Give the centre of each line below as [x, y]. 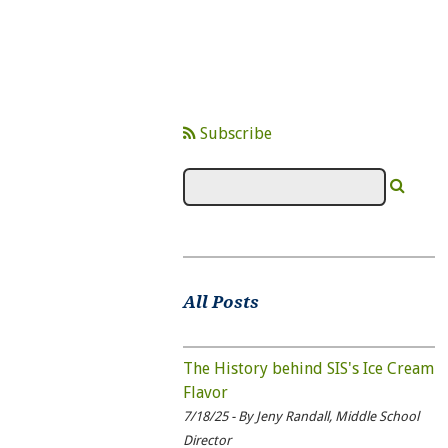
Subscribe [233, 133]
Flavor [205, 392]
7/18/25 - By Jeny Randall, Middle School [300, 416]
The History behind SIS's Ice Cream [308, 368]
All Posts [220, 302]
